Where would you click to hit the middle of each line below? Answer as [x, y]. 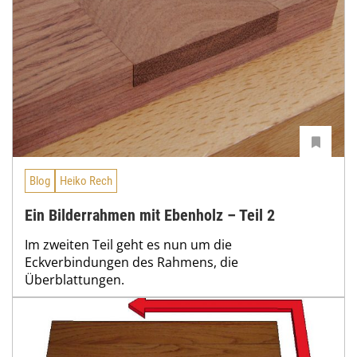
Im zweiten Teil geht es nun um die [128, 244]
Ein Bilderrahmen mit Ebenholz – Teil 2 [150, 215]
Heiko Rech [86, 181]
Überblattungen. [75, 279]
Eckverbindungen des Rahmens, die [131, 262]
